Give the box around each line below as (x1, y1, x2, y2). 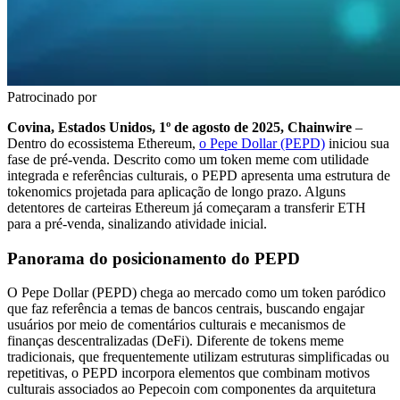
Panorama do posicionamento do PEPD (7, 248, 300, 268)
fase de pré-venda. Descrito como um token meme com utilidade (7, 151, 369, 167)
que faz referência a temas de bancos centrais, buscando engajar (7, 301, 364, 317)
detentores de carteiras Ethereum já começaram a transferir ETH (7, 199, 366, 215)
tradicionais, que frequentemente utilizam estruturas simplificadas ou (7, 349, 389, 365)
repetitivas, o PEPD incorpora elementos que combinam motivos (7, 365, 370, 381)
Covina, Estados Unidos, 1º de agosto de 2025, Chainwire (7, 119, 352, 135)
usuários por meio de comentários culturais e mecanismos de (7, 317, 346, 333)
